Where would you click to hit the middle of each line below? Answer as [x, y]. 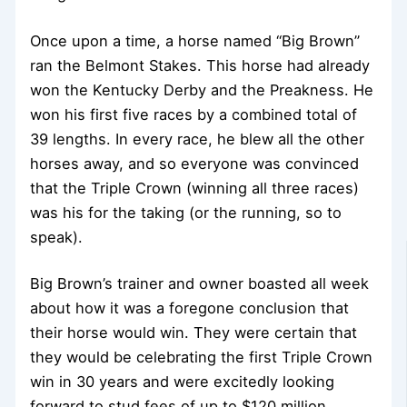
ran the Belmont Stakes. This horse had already [200, 65]
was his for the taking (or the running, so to [186, 212]
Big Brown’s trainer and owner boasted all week [200, 284]
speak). [57, 237]
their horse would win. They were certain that [194, 333]
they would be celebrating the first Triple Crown [202, 357]
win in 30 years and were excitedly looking [183, 382]
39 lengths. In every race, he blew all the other [198, 139]
